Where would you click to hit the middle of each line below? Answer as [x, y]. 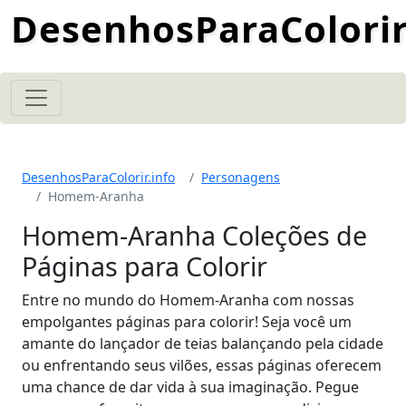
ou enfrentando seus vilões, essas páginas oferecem [202, 365]
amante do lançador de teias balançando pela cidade [203, 343]
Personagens [241, 177]
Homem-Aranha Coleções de [194, 235]
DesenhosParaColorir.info [98, 177]
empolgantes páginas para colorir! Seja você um [187, 322]
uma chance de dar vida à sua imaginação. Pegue [190, 387]
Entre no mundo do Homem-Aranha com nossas [188, 300]
